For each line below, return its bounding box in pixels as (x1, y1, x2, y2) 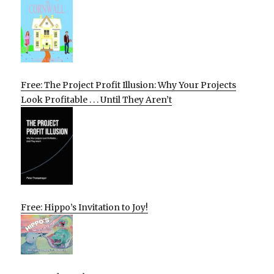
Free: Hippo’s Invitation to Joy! (21, 201, 149, 213)
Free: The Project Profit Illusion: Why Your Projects (21, 79, 237, 91)
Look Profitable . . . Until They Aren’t (21, 94, 172, 105)
